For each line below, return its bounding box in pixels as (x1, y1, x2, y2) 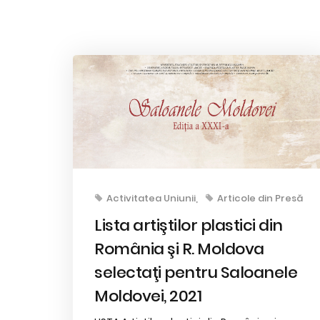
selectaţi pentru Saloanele (94, 261, 297, 284)
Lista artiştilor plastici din (94, 214, 283, 236)
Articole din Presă (217, 191, 303, 205)
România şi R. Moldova (94, 237, 264, 260)
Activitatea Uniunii (106, 191, 196, 205)
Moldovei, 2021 (94, 284, 201, 307)
